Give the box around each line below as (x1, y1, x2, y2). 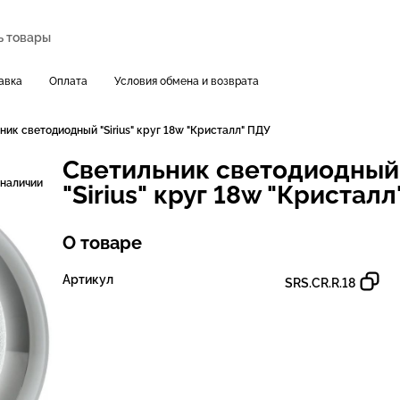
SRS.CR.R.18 (284, 275, 355, 290)
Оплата (49, 75, 87, 87)
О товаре (62, 232, 142, 254)
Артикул (62, 272, 113, 287)
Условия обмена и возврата (114, 75, 259, 87)
